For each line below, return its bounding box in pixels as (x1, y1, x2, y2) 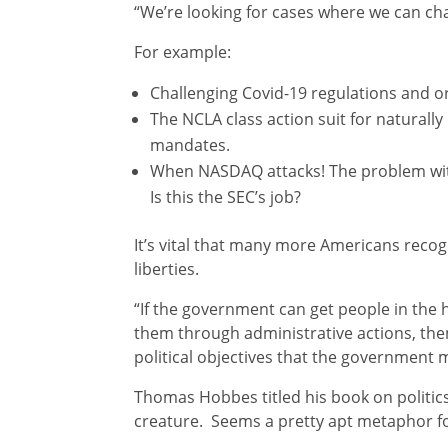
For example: (134, 41, 232, 64)
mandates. (150, 134, 231, 157)
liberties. (134, 258, 200, 281)
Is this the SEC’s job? (150, 186, 302, 209)
